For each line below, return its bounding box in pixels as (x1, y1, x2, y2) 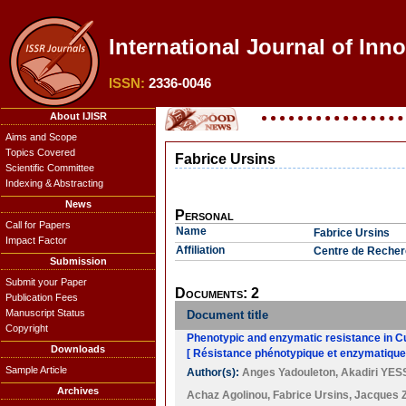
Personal (175, 208, 234, 223)
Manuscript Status (5, 307, 85, 318)
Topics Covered (5, 147, 75, 158)
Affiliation (176, 244, 225, 256)
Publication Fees (5, 292, 78, 303)
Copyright (5, 323, 48, 333)
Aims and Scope (5, 131, 77, 142)
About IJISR (49, 111, 107, 121)
